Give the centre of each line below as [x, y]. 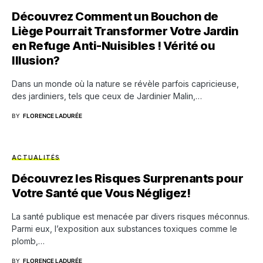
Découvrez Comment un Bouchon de [115, 16]
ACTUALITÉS [36, 157]
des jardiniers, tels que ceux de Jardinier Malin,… [107, 96]
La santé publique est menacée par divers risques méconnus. [131, 216]
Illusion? [36, 60]
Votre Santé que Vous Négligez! [101, 193]
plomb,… [28, 241]
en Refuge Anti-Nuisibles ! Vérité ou [113, 46]
